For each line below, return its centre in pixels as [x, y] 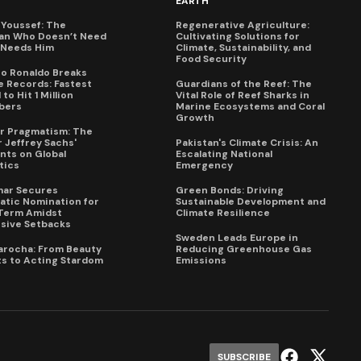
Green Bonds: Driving [230, 191]
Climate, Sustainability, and [243, 48]
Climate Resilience [223, 213]
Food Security [211, 59]
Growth [195, 118]
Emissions [201, 261]
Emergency [204, 166]
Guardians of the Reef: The [244, 84]
